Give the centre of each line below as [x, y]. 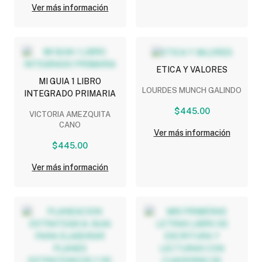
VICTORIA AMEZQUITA [70, 114]
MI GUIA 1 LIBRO [70, 81]
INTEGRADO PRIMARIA [70, 93]
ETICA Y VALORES [192, 69]
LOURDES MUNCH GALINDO [192, 90]
